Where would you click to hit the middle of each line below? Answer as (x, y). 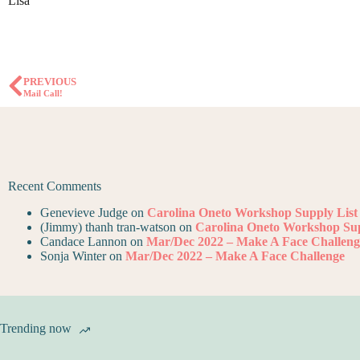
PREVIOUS (50, 82)
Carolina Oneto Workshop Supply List (252, 212)
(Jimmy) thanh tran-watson (108, 227)
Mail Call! (43, 93)
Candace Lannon (84, 241)
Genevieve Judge (84, 212)
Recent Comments (55, 186)
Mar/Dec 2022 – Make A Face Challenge (235, 256)
